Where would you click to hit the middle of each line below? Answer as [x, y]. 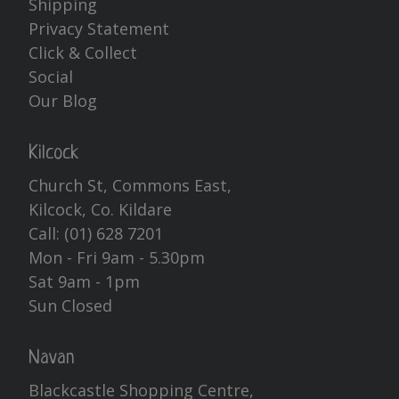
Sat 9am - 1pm [84, 281]
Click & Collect [83, 52]
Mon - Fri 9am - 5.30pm [117, 257]
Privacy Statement [99, 28]
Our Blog [63, 100]
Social [51, 76]
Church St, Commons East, [130, 185]
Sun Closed [70, 305]
